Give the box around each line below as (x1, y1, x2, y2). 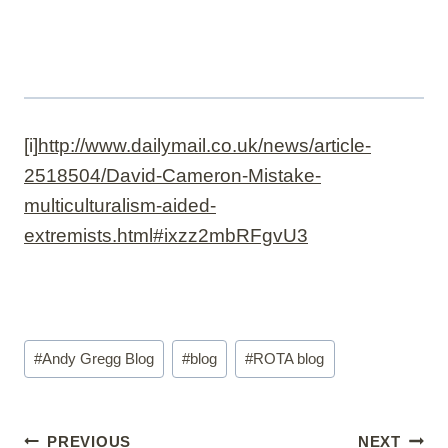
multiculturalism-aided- (24, 194, 216, 216)
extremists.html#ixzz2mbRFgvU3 (24, 224, 308, 246)
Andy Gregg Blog (42, 349, 155, 367)
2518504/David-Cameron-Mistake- (24, 164, 321, 186)
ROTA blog (253, 349, 325, 367)
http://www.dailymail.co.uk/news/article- (38, 134, 371, 156)
